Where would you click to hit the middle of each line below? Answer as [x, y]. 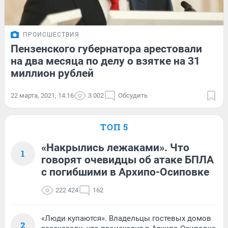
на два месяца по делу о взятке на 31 [105, 61]
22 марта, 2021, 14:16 [42, 95]
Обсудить [133, 95]
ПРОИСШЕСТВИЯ [51, 34]
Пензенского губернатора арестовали [106, 49]
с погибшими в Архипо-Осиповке [125, 172]
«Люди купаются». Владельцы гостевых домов [126, 218]
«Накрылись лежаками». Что [115, 147]
